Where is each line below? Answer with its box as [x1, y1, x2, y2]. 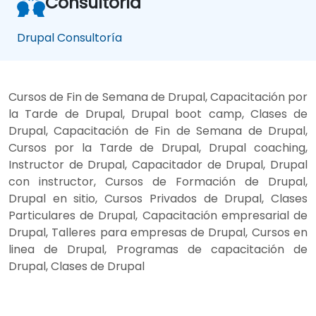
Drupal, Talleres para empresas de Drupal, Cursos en [8, 224, 308, 241]
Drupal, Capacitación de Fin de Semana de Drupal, [8, 122, 308, 139]
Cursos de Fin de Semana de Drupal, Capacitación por [8, 88, 308, 105]
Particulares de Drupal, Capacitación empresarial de [8, 207, 308, 224]
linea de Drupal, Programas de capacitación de [8, 241, 308, 257]
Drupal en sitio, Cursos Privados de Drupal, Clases [8, 190, 308, 207]
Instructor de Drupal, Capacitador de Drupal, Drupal [8, 156, 308, 173]
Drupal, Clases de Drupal [8, 257, 145, 274]
